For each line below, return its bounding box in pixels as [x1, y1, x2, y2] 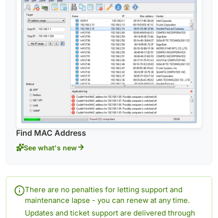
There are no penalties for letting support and [25, 185, 182, 195]
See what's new [24, 143, 77, 152]
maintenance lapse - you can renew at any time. [25, 196, 190, 205]
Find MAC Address [16, 128, 86, 138]
